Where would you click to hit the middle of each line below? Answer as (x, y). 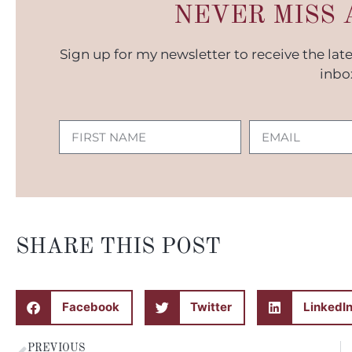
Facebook (90, 307)
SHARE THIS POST (118, 247)
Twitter (211, 307)
